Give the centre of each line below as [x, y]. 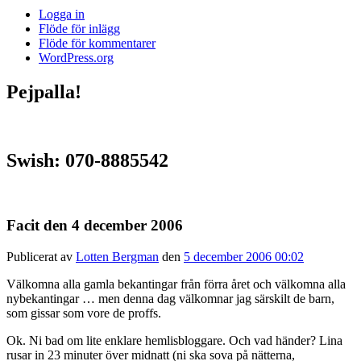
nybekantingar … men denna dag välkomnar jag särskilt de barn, [170, 298]
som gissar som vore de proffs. [84, 313]
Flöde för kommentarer [97, 43]
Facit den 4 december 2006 [95, 226]
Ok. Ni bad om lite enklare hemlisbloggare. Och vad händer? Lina [174, 340]
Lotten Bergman [117, 256]
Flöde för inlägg [79, 28]
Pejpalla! [44, 91]
